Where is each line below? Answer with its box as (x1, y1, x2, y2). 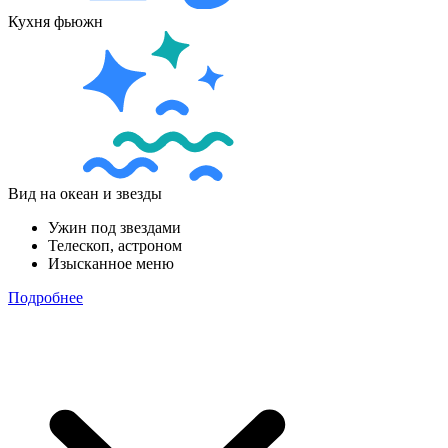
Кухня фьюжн (8, 12, 103, 30)
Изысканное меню (48, 254, 174, 272)
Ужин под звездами (48, 218, 181, 236)
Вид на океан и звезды (8, 184, 162, 202)
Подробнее (8, 288, 83, 306)
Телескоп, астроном (48, 236, 182, 254)
